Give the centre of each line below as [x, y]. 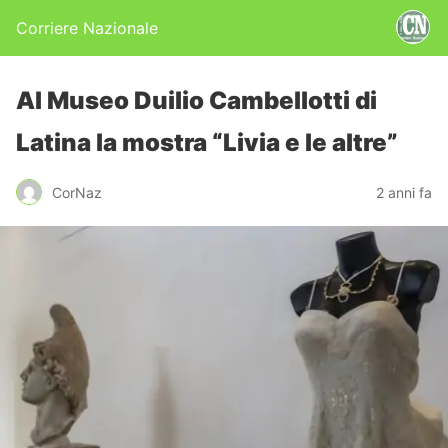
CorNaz [77, 192]
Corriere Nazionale [87, 28]
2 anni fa [404, 192]
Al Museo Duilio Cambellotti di [196, 100]
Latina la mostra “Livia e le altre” [207, 142]
